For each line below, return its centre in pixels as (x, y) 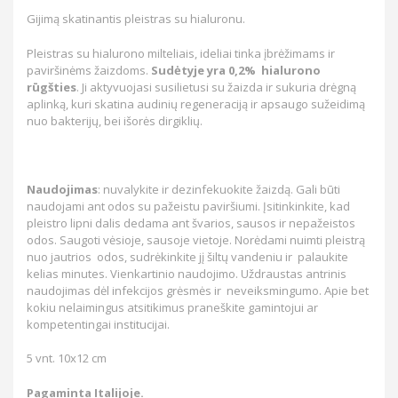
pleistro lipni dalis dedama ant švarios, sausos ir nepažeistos (191, 223)
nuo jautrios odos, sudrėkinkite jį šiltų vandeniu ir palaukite (187, 256)
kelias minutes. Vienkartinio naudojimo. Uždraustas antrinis (187, 273)
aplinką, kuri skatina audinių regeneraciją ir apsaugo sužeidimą (196, 103)
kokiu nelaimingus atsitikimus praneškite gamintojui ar (172, 307)
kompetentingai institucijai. (98, 324)
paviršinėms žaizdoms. (89, 70)
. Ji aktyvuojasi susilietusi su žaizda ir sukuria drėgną (216, 87)
